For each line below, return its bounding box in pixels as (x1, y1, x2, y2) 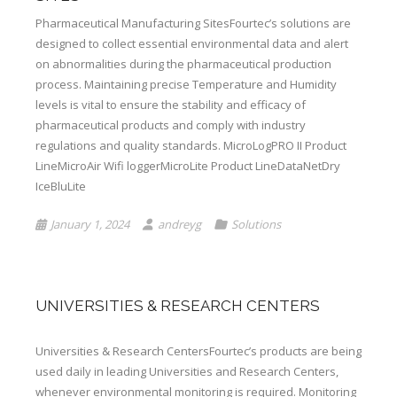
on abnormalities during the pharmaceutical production (35, 56, 331, 72)
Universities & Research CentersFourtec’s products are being (35, 343, 362, 359)
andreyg (158, 216, 201, 232)
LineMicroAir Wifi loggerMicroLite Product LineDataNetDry (35, 158, 340, 174)
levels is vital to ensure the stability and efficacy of (35, 97, 306, 113)
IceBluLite (35, 178, 86, 194)
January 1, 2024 (51, 216, 129, 232)
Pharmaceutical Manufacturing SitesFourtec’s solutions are (35, 15, 351, 31)
